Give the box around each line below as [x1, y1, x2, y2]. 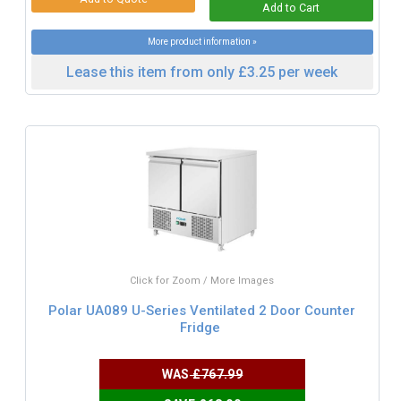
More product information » [147, 36, 257, 47]
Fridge [180, 320, 221, 337]
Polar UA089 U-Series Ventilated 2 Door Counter [48, 303, 356, 320]
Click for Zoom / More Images [130, 274, 275, 286]
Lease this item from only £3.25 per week [66, 63, 338, 81]
